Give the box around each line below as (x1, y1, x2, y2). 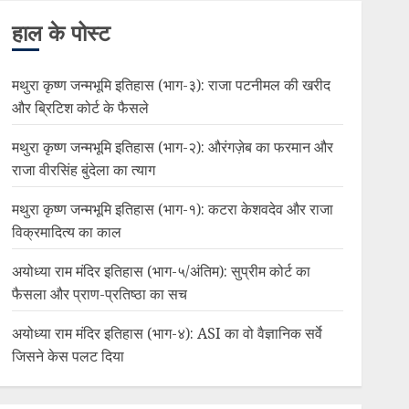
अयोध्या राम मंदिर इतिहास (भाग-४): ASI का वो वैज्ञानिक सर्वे (11, 323, 322, 343)
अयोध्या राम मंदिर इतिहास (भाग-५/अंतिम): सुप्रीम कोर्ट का (11, 261, 310, 281)
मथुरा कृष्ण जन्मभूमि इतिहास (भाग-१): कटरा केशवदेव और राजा (11, 199, 333, 219)
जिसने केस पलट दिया (11, 346, 124, 366)
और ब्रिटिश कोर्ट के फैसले (11, 98, 149, 118)
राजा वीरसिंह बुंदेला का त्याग (11, 160, 155, 180)
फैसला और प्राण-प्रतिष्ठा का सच (11, 284, 187, 304)
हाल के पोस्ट (11, 17, 110, 49)
